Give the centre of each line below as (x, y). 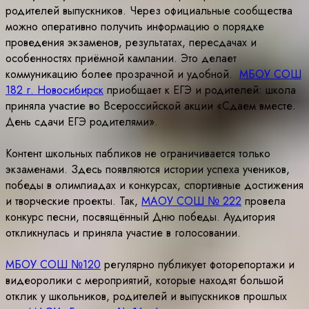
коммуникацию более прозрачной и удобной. (122, 74)
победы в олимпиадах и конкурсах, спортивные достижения (154, 185)
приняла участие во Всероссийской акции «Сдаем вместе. (151, 106)
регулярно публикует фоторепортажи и (198, 264)
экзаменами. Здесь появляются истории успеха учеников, (148, 169)
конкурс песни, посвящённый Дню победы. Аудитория (140, 217)
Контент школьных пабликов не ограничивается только (138, 153)
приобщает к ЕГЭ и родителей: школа (200, 90)
